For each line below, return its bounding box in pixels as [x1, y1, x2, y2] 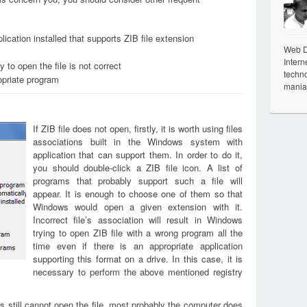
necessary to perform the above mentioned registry [33, 265, 243, 278]
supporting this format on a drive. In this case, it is [33, 252, 243, 265]
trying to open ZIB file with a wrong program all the [33, 226, 243, 239]
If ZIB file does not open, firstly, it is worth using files [33, 122, 243, 135]
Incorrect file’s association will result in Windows [33, 213, 243, 226]
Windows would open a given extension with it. [33, 200, 243, 213]
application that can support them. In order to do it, [33, 148, 243, 161]
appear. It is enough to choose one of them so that [33, 187, 243, 200]
